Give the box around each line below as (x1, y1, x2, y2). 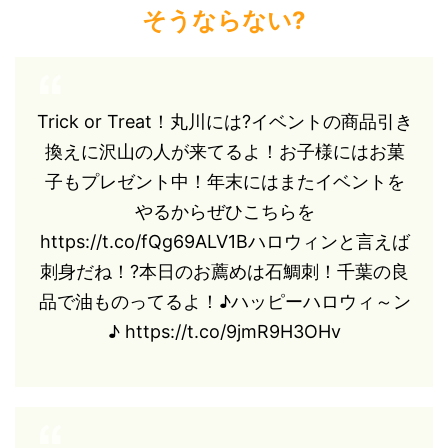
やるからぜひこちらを (134, 200, 315, 222)
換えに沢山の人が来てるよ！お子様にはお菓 (44, 140, 405, 162)
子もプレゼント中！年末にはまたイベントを (44, 170, 405, 192)
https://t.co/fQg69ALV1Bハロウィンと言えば (39, 230, 410, 252)
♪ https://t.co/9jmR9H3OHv (108, 320, 341, 342)
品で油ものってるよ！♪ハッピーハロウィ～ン (38, 290, 411, 312)
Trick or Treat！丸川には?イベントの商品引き (36, 110, 413, 132)
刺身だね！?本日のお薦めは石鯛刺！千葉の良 (40, 260, 409, 282)
